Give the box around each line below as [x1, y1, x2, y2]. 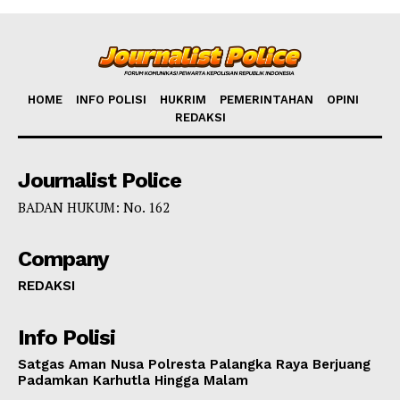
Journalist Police [18, 168, 181, 194]
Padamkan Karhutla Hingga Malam [18, 372, 248, 389]
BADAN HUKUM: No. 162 [18, 198, 170, 217]
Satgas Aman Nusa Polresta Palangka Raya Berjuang [18, 356, 371, 373]
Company [18, 246, 109, 272]
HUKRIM [160, 93, 206, 107]
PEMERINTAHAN [220, 93, 313, 107]
